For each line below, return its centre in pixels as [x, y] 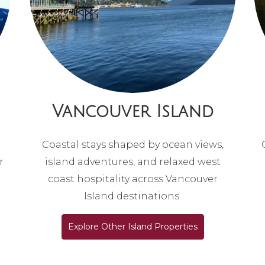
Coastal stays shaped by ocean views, [132, 145]
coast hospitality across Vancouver [132, 179]
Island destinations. [132, 196]
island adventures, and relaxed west [132, 162]
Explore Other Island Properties [132, 227]
